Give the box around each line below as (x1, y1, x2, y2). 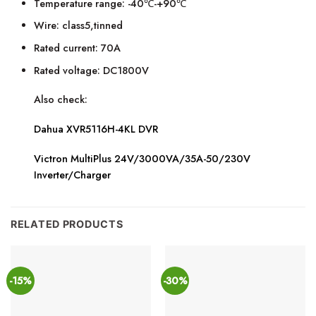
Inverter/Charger (34, 167, 111, 182)
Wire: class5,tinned (34, 18, 123, 33)
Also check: (34, 92, 88, 107)
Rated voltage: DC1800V (34, 63, 150, 78)
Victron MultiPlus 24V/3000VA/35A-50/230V (34, 151, 251, 166)
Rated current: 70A (34, 40, 121, 55)
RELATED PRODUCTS (11, 217, 123, 230)
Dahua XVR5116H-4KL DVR (34, 122, 159, 137)
